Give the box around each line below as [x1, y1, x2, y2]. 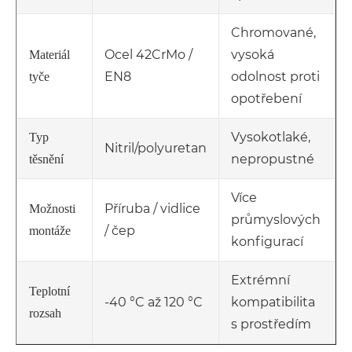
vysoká [231, 46, 274, 62]
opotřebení [231, 90, 302, 106]
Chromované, [231, 24, 316, 40]
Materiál [29, 47, 70, 61]
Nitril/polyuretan [104, 140, 207, 156]
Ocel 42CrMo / [104, 46, 192, 62]
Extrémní [231, 272, 290, 288]
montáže [29, 223, 71, 237]
